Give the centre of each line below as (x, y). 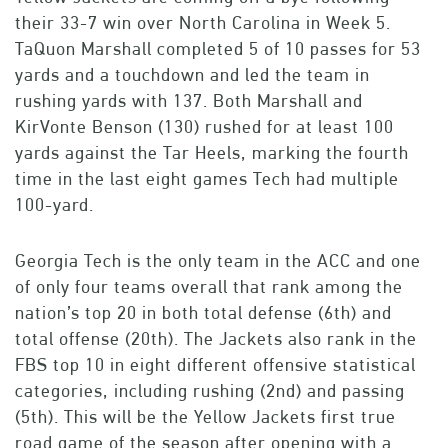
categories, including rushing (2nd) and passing (210, 391)
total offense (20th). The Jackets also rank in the (216, 339)
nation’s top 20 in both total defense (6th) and (203, 313)
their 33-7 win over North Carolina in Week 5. (203, 23)
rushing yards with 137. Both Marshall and (189, 101)
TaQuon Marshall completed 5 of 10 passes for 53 (218, 49)
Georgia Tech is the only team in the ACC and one (218, 261)
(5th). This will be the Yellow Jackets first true (205, 417)
